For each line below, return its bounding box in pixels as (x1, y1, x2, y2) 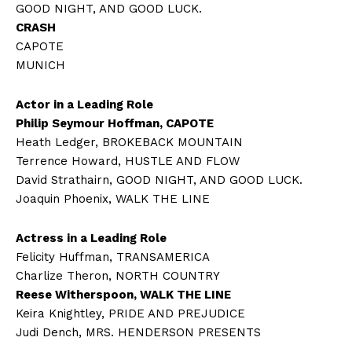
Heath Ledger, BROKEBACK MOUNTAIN (16, 135, 243, 150)
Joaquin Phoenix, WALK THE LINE (16, 192, 210, 207)
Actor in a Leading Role (16, 97, 153, 112)
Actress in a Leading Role (16, 231, 167, 246)
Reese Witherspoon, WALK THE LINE (16, 288, 231, 302)
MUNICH (16, 58, 65, 73)
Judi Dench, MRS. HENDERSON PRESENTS (16, 325, 261, 340)
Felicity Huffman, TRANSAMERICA (16, 250, 210, 265)
